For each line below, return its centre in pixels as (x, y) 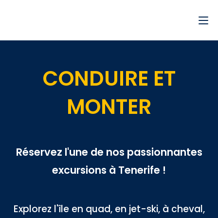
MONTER (109, 107)
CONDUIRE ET (109, 79)
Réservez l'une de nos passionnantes (109, 152)
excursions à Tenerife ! (109, 170)
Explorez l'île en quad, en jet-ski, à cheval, (109, 209)
